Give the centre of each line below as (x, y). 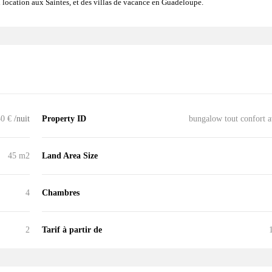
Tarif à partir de (72, 229)
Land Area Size (70, 155)
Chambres (61, 192)
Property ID (64, 118)
